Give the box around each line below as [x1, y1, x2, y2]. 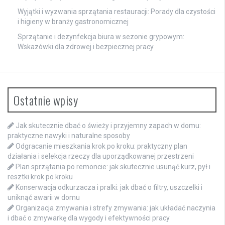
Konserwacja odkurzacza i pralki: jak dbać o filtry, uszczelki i [16, 183, 202, 191]
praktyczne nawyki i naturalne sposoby [8, 131, 130, 140]
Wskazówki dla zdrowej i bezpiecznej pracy [18, 42, 154, 51]
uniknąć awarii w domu [8, 193, 80, 201]
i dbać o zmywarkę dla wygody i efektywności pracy [8, 213, 170, 222]
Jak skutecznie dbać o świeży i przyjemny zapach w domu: [16, 121, 201, 130]
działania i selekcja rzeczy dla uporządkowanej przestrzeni [8, 152, 194, 160]
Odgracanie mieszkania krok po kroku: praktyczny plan [16, 142, 187, 150]
